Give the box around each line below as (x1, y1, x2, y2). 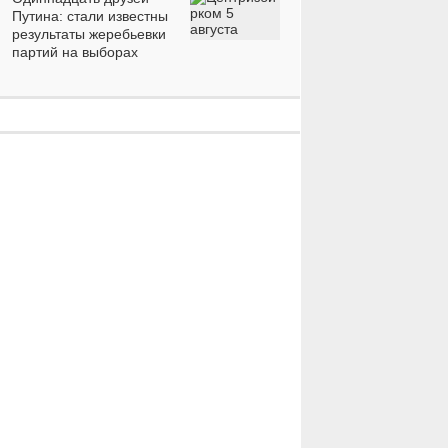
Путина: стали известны (12, 8, 168, 25)
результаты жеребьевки (12, 26, 166, 43)
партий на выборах (12, 44, 138, 61)
